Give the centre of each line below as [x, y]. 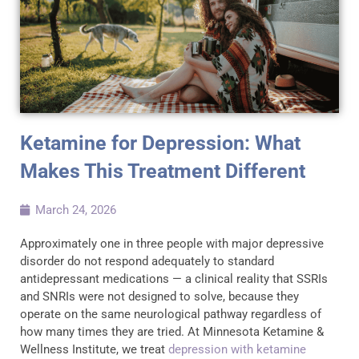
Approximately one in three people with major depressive [172, 243]
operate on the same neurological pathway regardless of [171, 314]
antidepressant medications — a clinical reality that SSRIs [174, 278]
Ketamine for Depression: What [160, 143]
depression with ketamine [237, 349]
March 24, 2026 [76, 210]
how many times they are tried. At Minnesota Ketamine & [172, 331]
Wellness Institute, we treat [94, 349]
